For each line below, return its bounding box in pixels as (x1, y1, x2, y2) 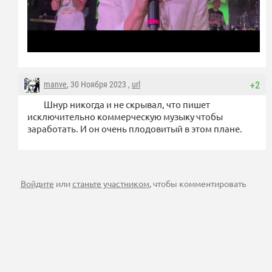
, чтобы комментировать (149, 177, 246, 189)
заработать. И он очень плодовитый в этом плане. (27, 122, 242, 134)
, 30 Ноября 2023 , (67, 79, 132, 89)
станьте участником (72, 177, 149, 189)
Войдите (20, 177, 54, 189)
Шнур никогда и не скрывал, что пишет (44, 98, 210, 110)
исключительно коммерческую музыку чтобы (27, 110, 223, 122)
